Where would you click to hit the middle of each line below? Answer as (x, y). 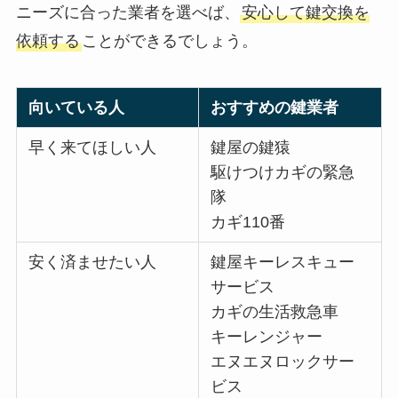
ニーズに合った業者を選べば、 (127, 13)
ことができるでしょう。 (169, 41)
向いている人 (77, 107)
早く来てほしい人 (93, 147)
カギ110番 (248, 222)
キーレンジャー (267, 336)
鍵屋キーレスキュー (283, 262)
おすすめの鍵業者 (275, 107)
